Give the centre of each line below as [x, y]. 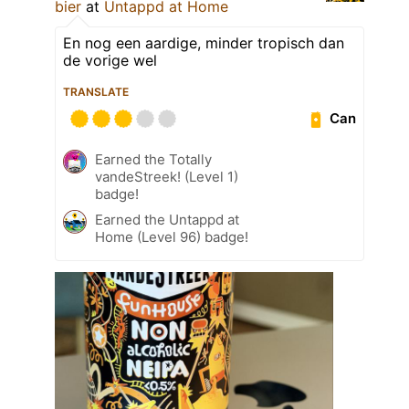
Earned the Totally [153, 159]
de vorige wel [110, 60]
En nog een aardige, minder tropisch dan [204, 42]
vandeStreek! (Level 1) [167, 176]
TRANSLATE [96, 91]
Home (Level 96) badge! [172, 236]
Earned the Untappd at [167, 219]
